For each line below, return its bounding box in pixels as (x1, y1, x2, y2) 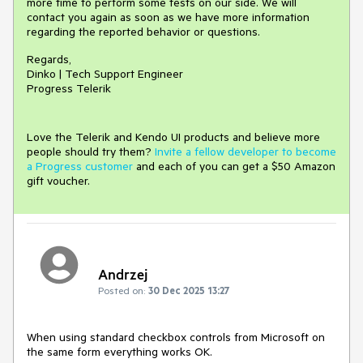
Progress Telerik (27, 80, 111, 96)
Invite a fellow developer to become (155, 143, 336, 159)
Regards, (27, 51, 71, 66)
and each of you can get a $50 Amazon (133, 158, 335, 173)
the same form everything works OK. (27, 344, 212, 359)
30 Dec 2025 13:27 (148, 283, 230, 297)
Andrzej (98, 264, 147, 283)
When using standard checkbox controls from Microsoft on (27, 329, 325, 344)
